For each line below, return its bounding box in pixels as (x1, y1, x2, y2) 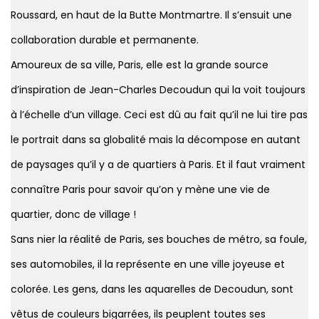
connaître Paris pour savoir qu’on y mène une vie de (11, 182, 270, 197)
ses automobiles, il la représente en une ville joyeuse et (11, 257, 285, 272)
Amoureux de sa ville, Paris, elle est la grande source (11, 58, 268, 73)
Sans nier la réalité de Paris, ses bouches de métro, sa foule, (11, 232, 307, 247)
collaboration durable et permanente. (11, 33, 202, 48)
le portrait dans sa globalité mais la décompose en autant (11, 132, 300, 147)
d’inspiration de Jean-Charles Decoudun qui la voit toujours (11, 83, 305, 98)
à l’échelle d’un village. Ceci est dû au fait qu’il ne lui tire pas (11, 108, 308, 122)
